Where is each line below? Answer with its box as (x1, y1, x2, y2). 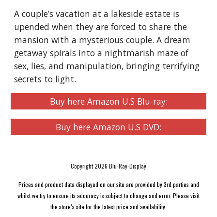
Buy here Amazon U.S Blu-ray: (49, 95, 168, 108)
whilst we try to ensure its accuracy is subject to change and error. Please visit (17, 191, 200, 200)
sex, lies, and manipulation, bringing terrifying (14, 60, 200, 72)
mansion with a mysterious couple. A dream (14, 34, 191, 46)
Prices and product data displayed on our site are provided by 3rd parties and (18, 180, 199, 188)
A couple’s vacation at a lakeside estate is (14, 8, 180, 20)
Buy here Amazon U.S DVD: (56, 121, 161, 133)
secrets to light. (14, 73, 77, 85)
